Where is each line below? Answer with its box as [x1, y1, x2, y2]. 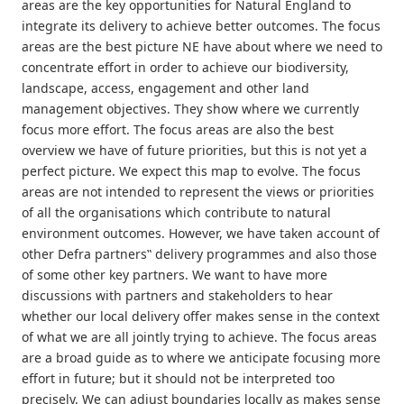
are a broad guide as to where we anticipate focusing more [22, 349, 381, 366]
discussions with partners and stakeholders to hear [22, 287, 333, 304]
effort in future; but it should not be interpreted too [22, 370, 335, 387]
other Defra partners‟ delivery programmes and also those [22, 245, 377, 262]
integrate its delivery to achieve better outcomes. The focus [22, 17, 381, 34]
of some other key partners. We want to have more [22, 266, 327, 283]
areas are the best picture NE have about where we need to [22, 38, 382, 55]
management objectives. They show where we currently [22, 100, 359, 117]
